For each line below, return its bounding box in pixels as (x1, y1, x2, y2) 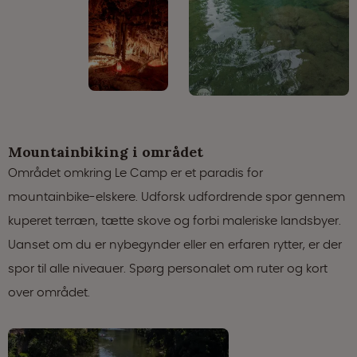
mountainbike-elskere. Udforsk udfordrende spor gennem (8, 187, 345, 205)
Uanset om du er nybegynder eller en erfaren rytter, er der (8, 235, 342, 253)
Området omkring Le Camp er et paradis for (8, 163, 263, 181)
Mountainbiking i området (8, 142, 203, 161)
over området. (8, 283, 90, 300)
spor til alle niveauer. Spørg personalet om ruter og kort (8, 259, 328, 277)
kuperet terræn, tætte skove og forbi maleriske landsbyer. (8, 211, 341, 229)
